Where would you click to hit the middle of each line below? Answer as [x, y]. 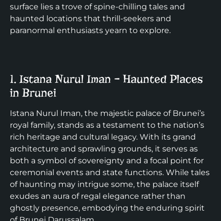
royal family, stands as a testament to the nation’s [107, 125]
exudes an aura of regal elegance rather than [98, 196]
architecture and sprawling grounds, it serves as [104, 149]
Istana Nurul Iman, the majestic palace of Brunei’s [107, 113]
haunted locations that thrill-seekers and [91, 18]
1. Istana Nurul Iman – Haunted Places [106, 79]
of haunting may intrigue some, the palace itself [104, 184]
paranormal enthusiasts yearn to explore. [90, 30]
